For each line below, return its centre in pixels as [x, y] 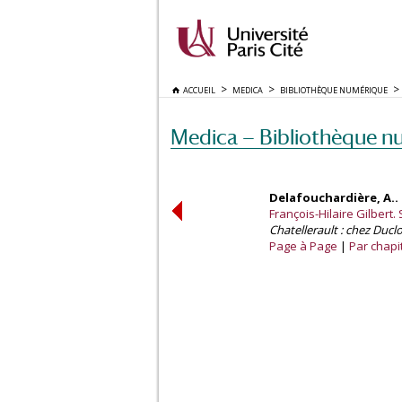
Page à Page [303, 246]
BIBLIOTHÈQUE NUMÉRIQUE [334, 90]
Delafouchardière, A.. [334, 197]
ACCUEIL [197, 90]
